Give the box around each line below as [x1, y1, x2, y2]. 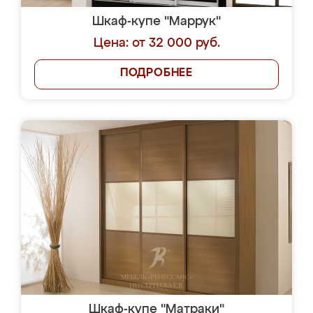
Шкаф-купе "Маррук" [92, 15, 221, 28]
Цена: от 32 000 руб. [93, 37, 220, 50]
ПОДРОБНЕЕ [119, 68, 194, 79]
